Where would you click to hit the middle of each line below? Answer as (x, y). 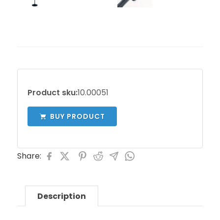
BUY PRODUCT (78, 116)
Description (62, 196)
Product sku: (53, 93)
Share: (29, 156)
